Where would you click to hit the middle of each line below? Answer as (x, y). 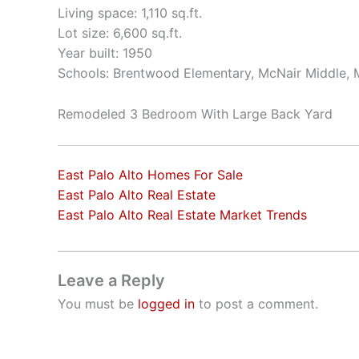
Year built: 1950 (105, 53)
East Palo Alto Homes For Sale (150, 174)
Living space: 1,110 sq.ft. (130, 13)
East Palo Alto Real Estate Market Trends (182, 214)
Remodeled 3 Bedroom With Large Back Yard (195, 114)
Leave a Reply (111, 280)
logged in (166, 303)
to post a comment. (256, 303)
